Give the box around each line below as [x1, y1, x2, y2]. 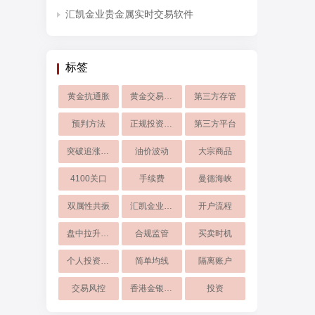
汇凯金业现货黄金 [163, 201, 172, 211]
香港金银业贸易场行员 [163, 283, 172, 293]
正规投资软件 [163, 119, 172, 129]
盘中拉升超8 [101, 229, 109, 238]
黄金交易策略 [163, 91, 172, 101]
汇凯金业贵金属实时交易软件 [65, 8, 193, 20]
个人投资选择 [101, 256, 109, 266]
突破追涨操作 [101, 146, 109, 156]
